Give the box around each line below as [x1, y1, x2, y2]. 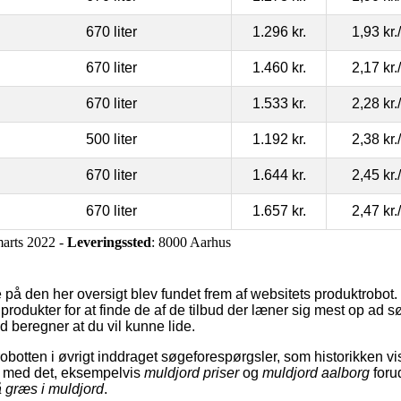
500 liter [85, 131, 137, 147]
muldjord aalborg [262, 364, 370, 380]
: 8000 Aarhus [151, 234, 231, 250]
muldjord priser [144, 364, 239, 380]
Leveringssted [67, 234, 151, 250]
